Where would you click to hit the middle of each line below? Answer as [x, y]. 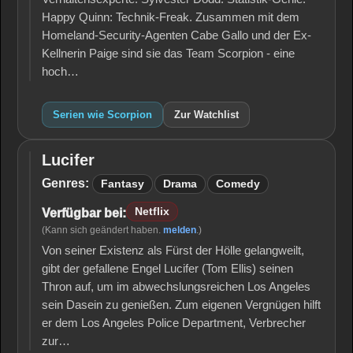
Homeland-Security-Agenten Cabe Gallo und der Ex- [176, 35]
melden [180, 230]
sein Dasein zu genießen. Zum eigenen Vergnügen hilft [181, 305]
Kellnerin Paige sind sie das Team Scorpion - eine [168, 54]
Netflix [152, 212]
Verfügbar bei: [84, 213]
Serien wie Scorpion [102, 115]
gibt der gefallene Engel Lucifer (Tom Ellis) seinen [167, 269]
